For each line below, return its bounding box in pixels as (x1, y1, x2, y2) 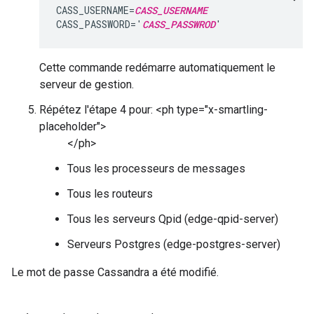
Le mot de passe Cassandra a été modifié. (11, 266, 219, 279)
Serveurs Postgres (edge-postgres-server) (67, 238, 280, 251)
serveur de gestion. (39, 78, 134, 91)
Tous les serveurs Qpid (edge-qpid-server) (67, 212, 278, 226)
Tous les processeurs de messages (67, 162, 245, 175)
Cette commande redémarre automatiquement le (39, 61, 275, 74)
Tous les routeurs (67, 187, 153, 200)
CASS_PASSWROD (142, 18, 215, 31)
